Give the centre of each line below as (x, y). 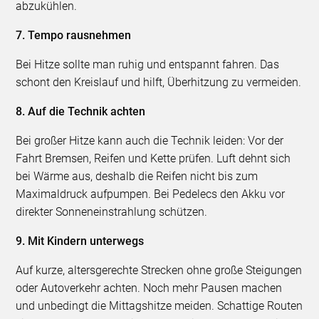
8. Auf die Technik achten (81, 111)
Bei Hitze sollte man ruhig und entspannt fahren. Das (148, 64)
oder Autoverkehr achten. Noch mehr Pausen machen (149, 288)
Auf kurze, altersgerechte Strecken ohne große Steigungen (159, 270)
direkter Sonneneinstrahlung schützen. (112, 211)
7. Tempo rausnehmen (74, 35)
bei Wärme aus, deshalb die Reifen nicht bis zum (137, 176)
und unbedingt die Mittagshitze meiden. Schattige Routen (159, 305)
